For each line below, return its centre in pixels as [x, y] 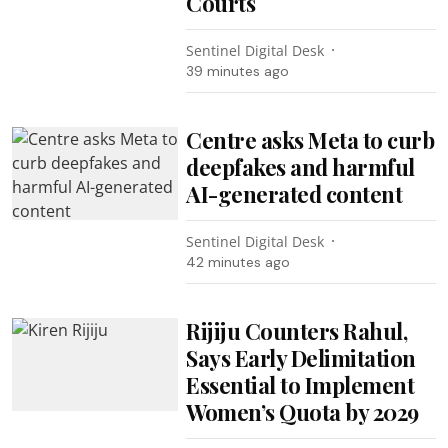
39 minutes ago [238, 70]
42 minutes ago [238, 261]
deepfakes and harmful [300, 166]
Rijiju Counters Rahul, [297, 330]
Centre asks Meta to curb [310, 139]
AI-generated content [294, 193]
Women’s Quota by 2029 [302, 411]
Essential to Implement [300, 384]
